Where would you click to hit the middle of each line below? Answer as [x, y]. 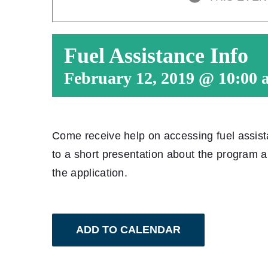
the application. [90, 173]
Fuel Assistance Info [156, 56]
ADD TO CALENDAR [128, 230]
